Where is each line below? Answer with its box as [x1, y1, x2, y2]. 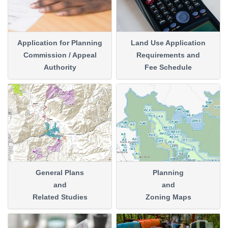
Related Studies [32, 193, 88, 202]
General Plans [36, 169, 84, 177]
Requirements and [136, 51, 200, 60]
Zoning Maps [145, 193, 191, 202]
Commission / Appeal [23, 51, 97, 60]
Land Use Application [131, 39, 206, 47]
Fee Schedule [145, 64, 192, 72]
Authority [43, 64, 76, 72]
